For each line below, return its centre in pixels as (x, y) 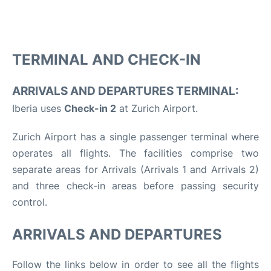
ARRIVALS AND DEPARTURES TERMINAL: (126, 91)
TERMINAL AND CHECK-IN (106, 59)
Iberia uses (38, 108)
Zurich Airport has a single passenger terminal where (135, 136)
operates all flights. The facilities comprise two (135, 153)
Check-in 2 (90, 108)
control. (30, 202)
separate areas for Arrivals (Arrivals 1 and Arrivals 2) (135, 169)
